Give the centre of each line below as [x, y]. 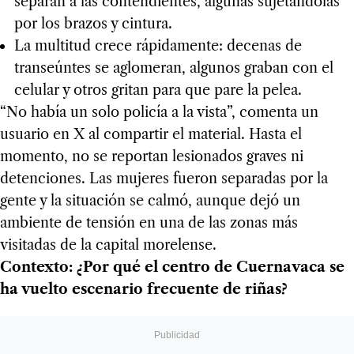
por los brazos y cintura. [93, 24]
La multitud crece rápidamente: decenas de [158, 46]
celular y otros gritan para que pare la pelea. [158, 90]
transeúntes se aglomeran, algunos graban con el [173, 68]
